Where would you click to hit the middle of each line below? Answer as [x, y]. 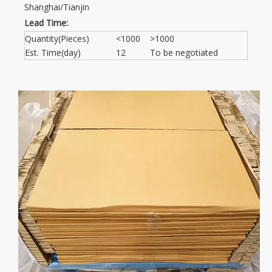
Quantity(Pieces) [57, 38]
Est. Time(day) [53, 52]
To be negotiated [184, 52]
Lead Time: [46, 22]
